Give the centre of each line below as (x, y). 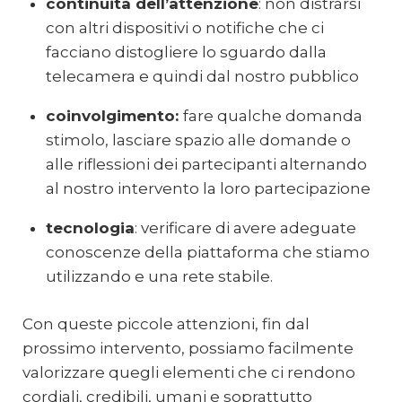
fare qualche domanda (272, 116)
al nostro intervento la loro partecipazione (208, 189)
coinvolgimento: (114, 116)
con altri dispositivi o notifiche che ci (184, 28)
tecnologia (90, 228)
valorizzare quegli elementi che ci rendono (189, 372)
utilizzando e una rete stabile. (159, 277)
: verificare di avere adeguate (245, 228)
